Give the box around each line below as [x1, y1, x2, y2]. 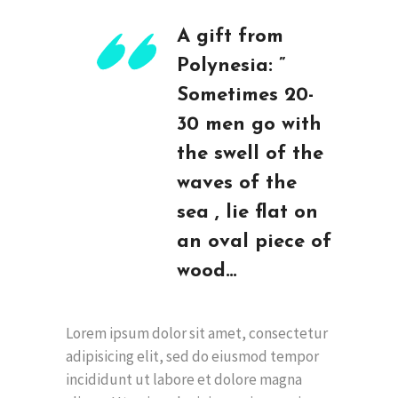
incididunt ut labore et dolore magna [66, 369, 302, 389]
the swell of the [177, 143, 323, 164]
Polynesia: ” [177, 55, 285, 76]
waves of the [177, 172, 297, 194]
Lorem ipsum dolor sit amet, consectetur [66, 322, 328, 343]
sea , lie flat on [177, 202, 318, 223]
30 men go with [177, 114, 322, 135]
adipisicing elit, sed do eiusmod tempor [66, 346, 319, 366]
